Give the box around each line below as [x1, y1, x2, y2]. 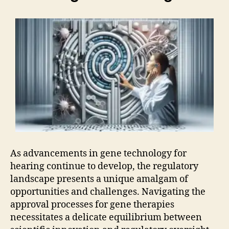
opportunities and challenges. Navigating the [10, 186, 205, 198]
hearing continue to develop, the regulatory [10, 161, 198, 173]
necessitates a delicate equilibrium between [10, 212, 202, 224]
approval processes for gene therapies [10, 199, 174, 211]
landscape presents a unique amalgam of [10, 173, 188, 186]
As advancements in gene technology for [10, 148, 187, 160]
